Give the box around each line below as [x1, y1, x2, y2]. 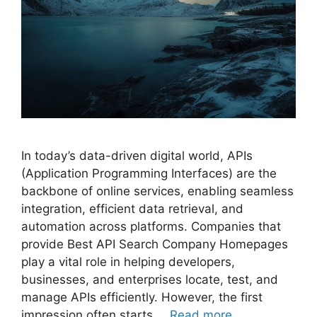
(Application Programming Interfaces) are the [21, 166, 277, 180]
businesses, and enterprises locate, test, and [21, 272, 278, 287]
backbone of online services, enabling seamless [21, 183, 294, 198]
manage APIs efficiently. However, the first [21, 289, 263, 304]
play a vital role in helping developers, [21, 254, 235, 269]
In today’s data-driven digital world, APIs [21, 148, 253, 163]
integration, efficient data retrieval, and [21, 201, 243, 216]
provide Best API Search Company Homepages [21, 236, 288, 251]
